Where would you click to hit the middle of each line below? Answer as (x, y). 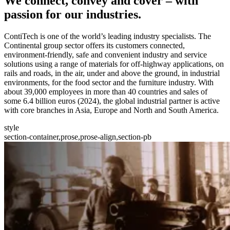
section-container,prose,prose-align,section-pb (78, 137)
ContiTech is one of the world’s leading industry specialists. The (108, 36)
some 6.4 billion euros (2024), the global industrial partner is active (112, 101)
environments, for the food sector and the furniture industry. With (109, 82)
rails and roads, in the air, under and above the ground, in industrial (112, 73)
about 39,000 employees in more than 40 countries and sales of (106, 91)
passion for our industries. (73, 14)
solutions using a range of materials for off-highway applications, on (114, 64)
